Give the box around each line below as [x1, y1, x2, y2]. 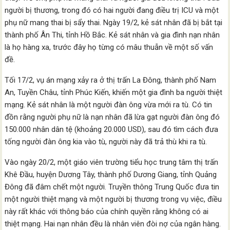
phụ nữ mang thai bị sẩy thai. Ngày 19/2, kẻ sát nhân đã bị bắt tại [5, 18, 223, 27]
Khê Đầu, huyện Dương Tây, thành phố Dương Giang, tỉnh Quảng [5, 170, 217, 179]
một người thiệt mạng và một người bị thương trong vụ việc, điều [5, 195, 222, 204]
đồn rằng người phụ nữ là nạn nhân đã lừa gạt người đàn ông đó [5, 112, 220, 122]
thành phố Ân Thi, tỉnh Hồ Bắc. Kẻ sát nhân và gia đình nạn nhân [5, 30, 220, 40]
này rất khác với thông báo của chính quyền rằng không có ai [5, 207, 209, 216]
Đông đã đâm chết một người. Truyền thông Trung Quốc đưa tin [5, 182, 220, 191]
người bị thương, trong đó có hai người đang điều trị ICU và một [5, 6, 219, 15]
